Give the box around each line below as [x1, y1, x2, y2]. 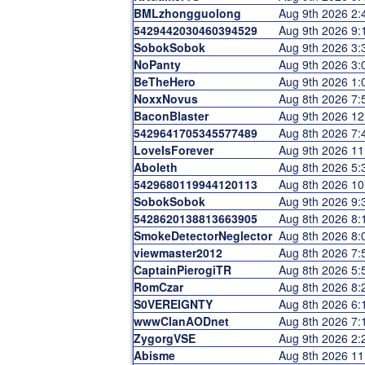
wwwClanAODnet [134, 313, 229, 329]
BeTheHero [134, 73, 196, 90]
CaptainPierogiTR [134, 262, 231, 278]
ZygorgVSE [134, 330, 196, 346]
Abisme [134, 347, 175, 363]
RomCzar [134, 279, 183, 295]
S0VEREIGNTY [134, 296, 213, 312]
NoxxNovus [134, 90, 198, 107]
